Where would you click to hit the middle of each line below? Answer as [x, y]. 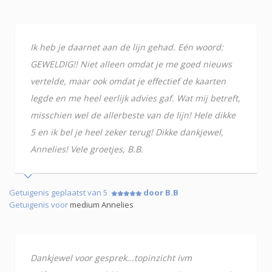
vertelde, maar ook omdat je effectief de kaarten [128, 81]
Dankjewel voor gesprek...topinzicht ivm [111, 257]
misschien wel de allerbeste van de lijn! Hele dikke [133, 115]
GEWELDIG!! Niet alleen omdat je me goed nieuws [131, 64]
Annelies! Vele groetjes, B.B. [87, 149]
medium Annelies [102, 204]
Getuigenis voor [39, 204]
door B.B [161, 192]
